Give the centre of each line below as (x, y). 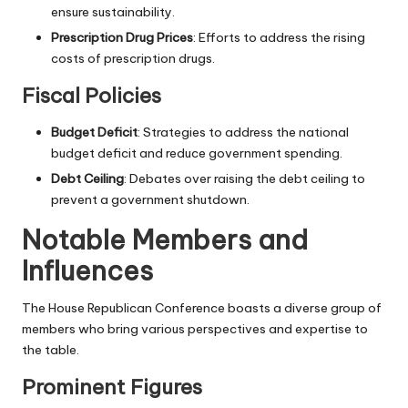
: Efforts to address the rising (279, 38)
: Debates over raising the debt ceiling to (245, 179)
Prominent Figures (112, 388)
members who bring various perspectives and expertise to (195, 329)
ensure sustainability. (113, 12)
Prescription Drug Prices (122, 38)
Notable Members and (165, 240)
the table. (51, 350)
